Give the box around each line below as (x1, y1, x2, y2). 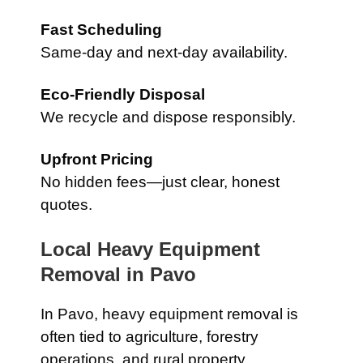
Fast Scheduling (41, 21, 162, 38)
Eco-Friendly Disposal (41, 86, 205, 103)
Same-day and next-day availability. (41, 44, 288, 61)
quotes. (41, 196, 92, 213)
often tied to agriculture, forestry (41, 328, 258, 345)
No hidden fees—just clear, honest (41, 173, 280, 190)
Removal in (41, 263, 150, 285)
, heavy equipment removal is (94, 305, 298, 322)
